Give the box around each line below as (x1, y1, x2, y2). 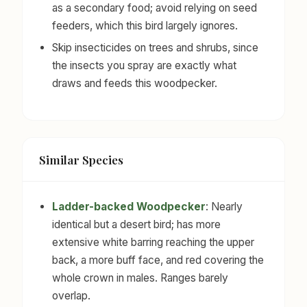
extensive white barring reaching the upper (52, 236, 255, 249)
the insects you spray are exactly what (52, 59, 237, 73)
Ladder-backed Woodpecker (52, 200, 206, 214)
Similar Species (39, 151, 123, 167)
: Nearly (206, 200, 243, 214)
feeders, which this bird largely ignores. (52, 19, 238, 32)
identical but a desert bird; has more (52, 218, 221, 232)
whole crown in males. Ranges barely (52, 271, 229, 285)
